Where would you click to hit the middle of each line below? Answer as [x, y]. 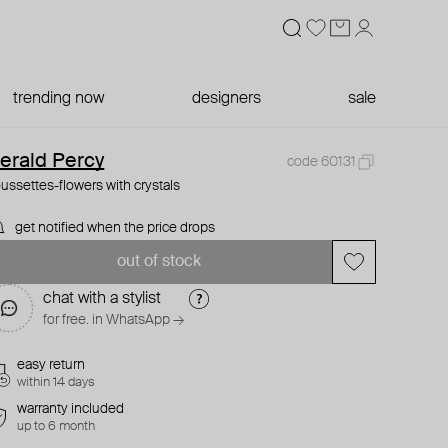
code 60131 [321, 162]
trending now [59, 99]
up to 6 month [56, 426]
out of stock [158, 262]
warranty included [71, 409]
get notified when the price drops [115, 228]
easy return [51, 365]
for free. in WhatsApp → [114, 320]
